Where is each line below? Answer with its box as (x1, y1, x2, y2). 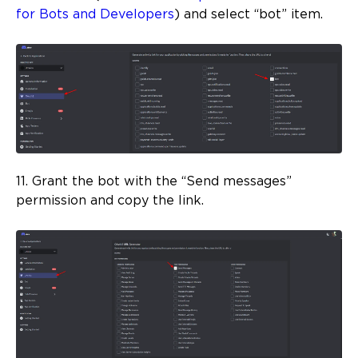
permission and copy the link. (16, 195, 204, 208)
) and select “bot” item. (174, 9, 323, 22)
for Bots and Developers (16, 9, 174, 22)
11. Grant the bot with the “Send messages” (16, 176, 292, 189)
